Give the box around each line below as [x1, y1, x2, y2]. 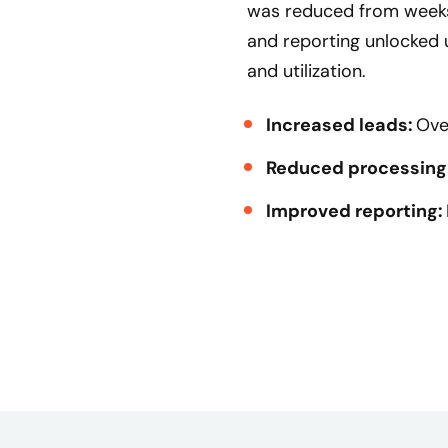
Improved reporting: [266, 199, 443, 224]
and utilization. [247, 59, 366, 83]
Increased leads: [266, 113, 413, 137]
